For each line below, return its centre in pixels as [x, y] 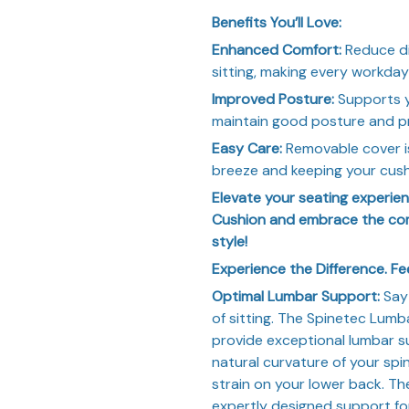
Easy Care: [247, 148]
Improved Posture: [273, 99]
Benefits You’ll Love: [277, 22]
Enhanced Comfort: [277, 49]
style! [230, 241]
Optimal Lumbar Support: [296, 296]
